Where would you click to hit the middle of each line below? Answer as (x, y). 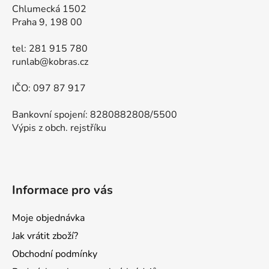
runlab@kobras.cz (50, 62)
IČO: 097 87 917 (49, 89)
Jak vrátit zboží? (45, 236)
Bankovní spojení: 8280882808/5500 (95, 115)
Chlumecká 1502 (49, 9)
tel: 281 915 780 (50, 49)
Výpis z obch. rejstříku (59, 128)
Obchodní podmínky (55, 254)
